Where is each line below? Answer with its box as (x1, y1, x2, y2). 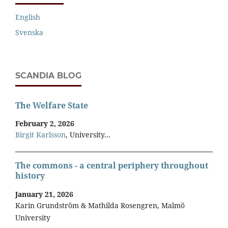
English (15, 12, 40, 22)
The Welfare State (15, 99, 88, 111)
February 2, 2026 (15, 118, 74, 128)
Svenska (15, 27, 43, 38)
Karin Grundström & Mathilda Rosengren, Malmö (15, 200, 185, 210)
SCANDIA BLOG (15, 71, 81, 81)
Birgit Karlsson (15, 129, 66, 139)
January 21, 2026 (15, 189, 73, 199)
